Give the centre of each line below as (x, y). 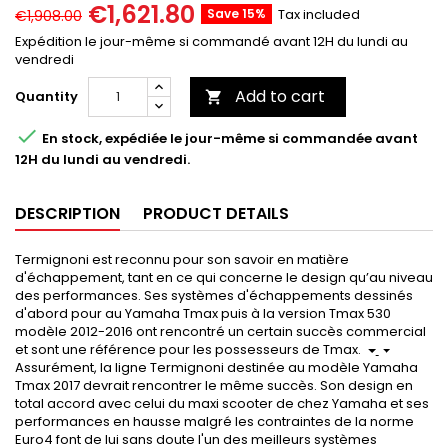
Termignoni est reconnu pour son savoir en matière (182, 260)
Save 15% (236, 14)
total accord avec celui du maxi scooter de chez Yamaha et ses (222, 404)
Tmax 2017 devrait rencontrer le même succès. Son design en (214, 386)
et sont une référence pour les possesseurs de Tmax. (189, 350)
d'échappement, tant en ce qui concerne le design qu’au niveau (224, 278)
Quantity (46, 97)
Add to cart (280, 97)
